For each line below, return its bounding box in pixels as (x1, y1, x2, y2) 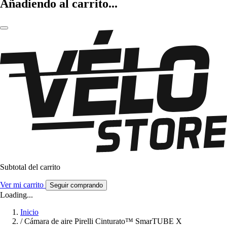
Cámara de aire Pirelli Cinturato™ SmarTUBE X (24, 217, 182, 226)
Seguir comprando (50, 181, 103, 190)
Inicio (20, 208, 39, 217)
